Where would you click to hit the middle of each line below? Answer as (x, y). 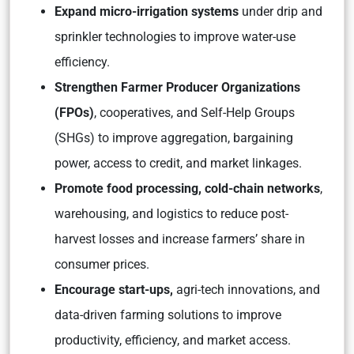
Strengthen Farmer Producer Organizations (177, 87)
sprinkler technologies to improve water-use (175, 37)
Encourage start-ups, (114, 290)
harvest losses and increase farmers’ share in (180, 239)
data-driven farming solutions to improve (168, 315)
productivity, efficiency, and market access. (173, 340)
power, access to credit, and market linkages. (178, 163)
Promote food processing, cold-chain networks (187, 188)
